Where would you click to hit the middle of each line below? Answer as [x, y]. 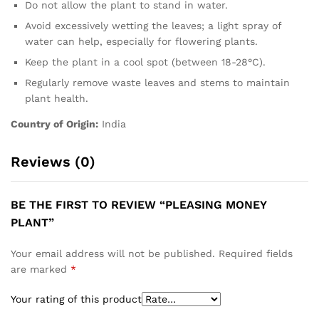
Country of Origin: [54, 124]
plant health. [57, 99]
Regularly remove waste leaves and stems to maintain [157, 83]
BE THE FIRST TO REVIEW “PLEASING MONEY [138, 205]
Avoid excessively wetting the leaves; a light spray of [153, 26]
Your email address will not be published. [113, 254]
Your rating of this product [76, 299]
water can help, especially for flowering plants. [141, 42]
